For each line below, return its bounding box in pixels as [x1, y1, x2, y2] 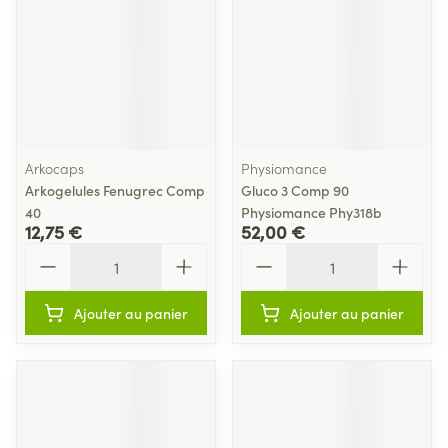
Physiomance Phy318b [241, 202, 382, 222]
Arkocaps [25, 158, 84, 178]
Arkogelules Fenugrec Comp [25, 180, 205, 200]
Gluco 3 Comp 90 [241, 180, 349, 200]
